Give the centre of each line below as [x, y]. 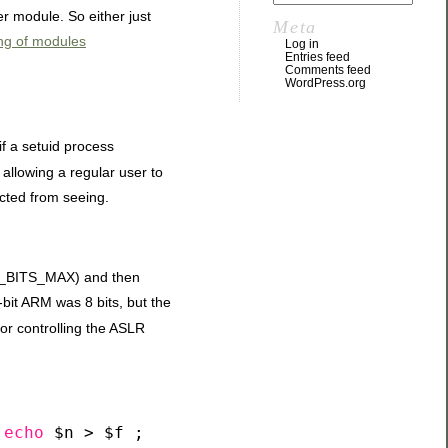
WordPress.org [325, 83]
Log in [302, 44]
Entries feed [317, 57]
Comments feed [328, 70]
